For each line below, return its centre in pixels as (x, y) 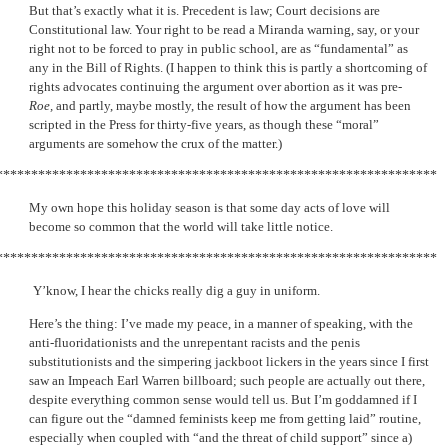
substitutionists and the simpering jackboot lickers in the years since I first (229, 361)
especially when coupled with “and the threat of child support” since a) (220, 437)
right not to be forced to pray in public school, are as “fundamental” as (218, 48)
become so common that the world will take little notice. (181, 226)
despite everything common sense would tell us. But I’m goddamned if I (223, 399)
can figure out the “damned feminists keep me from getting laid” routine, (225, 418)
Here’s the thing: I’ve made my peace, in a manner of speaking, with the (221, 323)
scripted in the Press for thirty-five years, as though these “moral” (204, 124)
